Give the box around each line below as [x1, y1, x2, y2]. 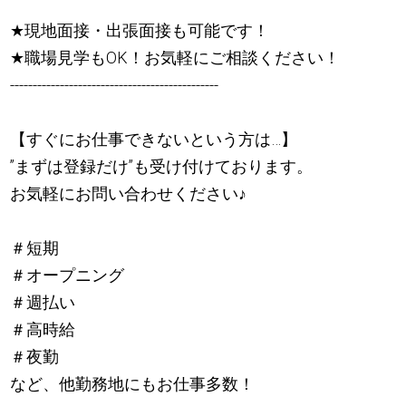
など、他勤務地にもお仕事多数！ [10, 373, 256, 393]
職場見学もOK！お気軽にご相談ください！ [24, 47, 341, 67]
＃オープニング [10, 265, 125, 285]
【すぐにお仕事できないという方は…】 [10, 129, 298, 149]
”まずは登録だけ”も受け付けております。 [10, 156, 314, 176]
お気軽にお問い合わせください [10, 183, 239, 203]
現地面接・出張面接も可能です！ [24, 20, 270, 40]
